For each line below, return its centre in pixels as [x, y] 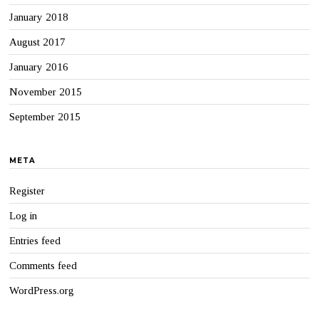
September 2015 [45, 117]
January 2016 [39, 67]
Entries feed [35, 241]
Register [27, 191]
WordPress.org [42, 291]
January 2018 [39, 17]
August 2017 [38, 42]
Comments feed [43, 266]
